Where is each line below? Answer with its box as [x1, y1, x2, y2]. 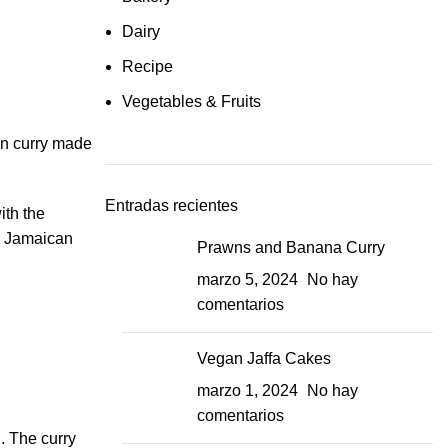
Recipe [121, 57, 173, 75]
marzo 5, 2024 [196, 270, 298, 288]
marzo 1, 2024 [196, 381, 298, 399]
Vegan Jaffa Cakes [196, 349, 331, 367]
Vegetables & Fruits [121, 92, 261, 110]
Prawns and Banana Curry [196, 238, 385, 256]
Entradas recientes [104, 196, 238, 214]
